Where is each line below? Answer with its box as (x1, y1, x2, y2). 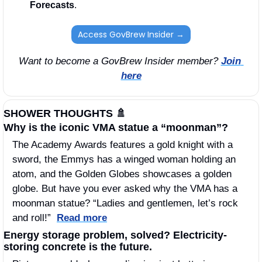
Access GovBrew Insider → (78, 28, 184, 40)
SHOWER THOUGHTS (4, 107, 116, 119)
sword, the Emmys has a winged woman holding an (12, 153, 236, 165)
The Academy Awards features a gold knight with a (12, 139, 233, 150)
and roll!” (12, 212, 57, 223)
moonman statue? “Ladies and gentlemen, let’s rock (12, 197, 238, 209)
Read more (57, 212, 107, 223)
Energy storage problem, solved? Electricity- (4, 229, 227, 241)
